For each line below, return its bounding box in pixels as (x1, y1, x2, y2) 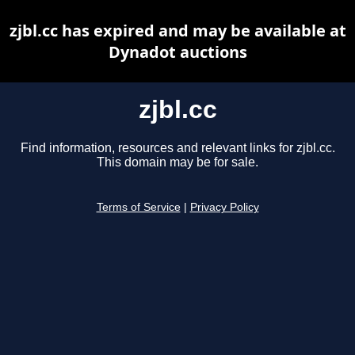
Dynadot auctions (108, 41, 247, 63)
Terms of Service (96, 201, 181, 214)
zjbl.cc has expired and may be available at (9, 20, 346, 41)
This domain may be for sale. (97, 155, 258, 170)
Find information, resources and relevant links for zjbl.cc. (20, 141, 335, 155)
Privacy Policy (189, 201, 259, 214)
